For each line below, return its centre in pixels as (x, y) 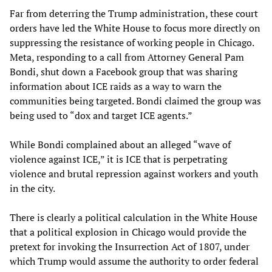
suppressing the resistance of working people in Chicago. (132, 43)
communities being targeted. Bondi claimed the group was (135, 101)
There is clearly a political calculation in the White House (134, 218)
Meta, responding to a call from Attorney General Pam (127, 57)
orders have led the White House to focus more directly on (135, 28)
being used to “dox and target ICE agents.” (101, 116)
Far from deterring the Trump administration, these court (134, 14)
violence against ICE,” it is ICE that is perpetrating (118, 159)
